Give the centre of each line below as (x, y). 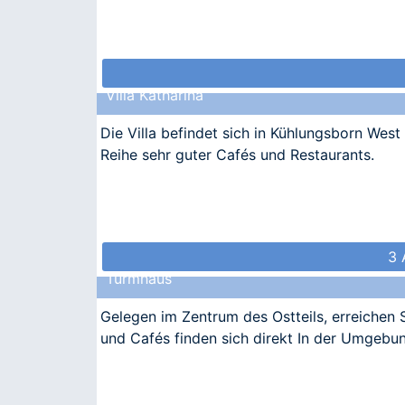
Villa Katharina (155, 95)
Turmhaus (139, 279)
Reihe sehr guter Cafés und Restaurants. (237, 155)
